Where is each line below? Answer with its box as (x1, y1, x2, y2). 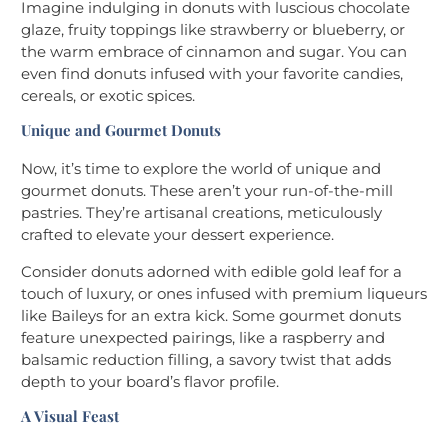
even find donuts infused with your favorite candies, (21, 64, 403, 84)
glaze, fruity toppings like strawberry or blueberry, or (21, 20, 405, 40)
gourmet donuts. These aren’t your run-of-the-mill (21, 181, 393, 201)
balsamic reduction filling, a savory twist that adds (21, 350, 391, 370)
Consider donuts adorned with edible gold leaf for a (21, 262, 402, 282)
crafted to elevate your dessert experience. (21, 225, 334, 245)
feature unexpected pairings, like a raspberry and (21, 328, 385, 348)
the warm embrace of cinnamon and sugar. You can (21, 42, 407, 62)
